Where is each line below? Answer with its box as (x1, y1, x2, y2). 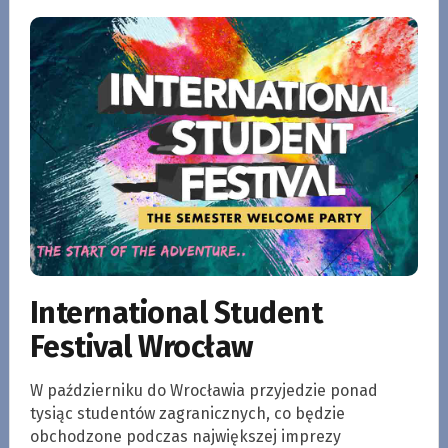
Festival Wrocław (29, 328, 253, 365)
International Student (29, 294, 323, 331)
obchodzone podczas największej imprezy (29, 426, 341, 446)
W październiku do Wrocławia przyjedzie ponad (29, 380, 378, 400)
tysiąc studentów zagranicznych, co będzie (29, 403, 345, 423)
